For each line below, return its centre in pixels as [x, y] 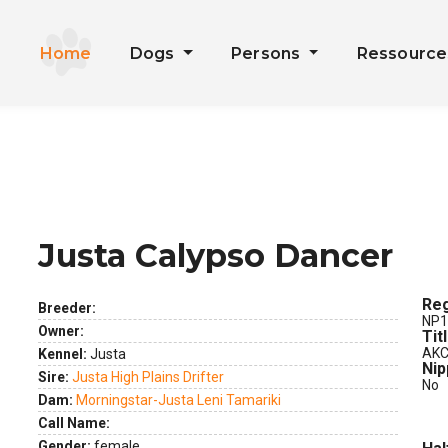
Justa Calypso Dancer [215, 255]
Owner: [61, 331]
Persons [267, 53]
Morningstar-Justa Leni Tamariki [178, 400]
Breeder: [67, 308]
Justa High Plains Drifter [148, 377]
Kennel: [62, 354]
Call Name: [74, 423]
